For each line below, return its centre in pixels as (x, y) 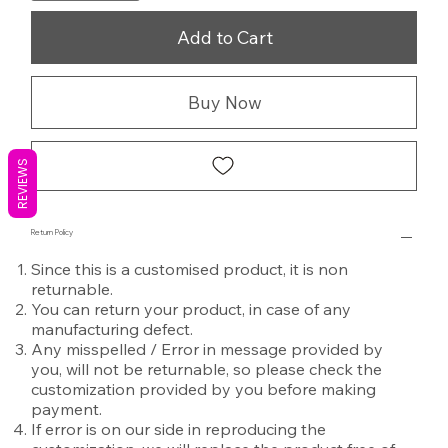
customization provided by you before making (204, 389)
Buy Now (225, 102)
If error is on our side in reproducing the (179, 429)
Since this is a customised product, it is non (190, 269)
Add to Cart (225, 37)
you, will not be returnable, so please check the (207, 369)
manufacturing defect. (112, 329)
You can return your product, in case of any (191, 309)
